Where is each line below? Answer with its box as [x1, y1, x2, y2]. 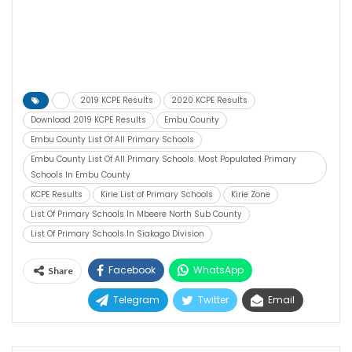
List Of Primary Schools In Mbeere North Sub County [31, 208, 242, 221]
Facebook [108, 263, 156, 277]
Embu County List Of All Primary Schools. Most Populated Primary [31, 153, 296, 166]
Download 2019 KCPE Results [31, 114, 146, 126]
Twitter [198, 293, 229, 307]
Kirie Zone [231, 189, 270, 201]
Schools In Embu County [31, 169, 130, 181]
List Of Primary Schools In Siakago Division [31, 228, 204, 240]
